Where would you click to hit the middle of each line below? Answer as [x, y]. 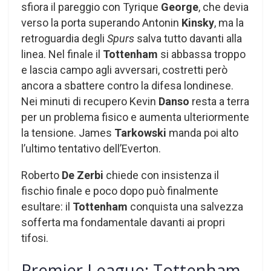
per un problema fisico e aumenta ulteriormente [135, 117]
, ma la [229, 22]
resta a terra [219, 101]
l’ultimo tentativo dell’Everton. [91, 148]
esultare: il [47, 206]
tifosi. [35, 238]
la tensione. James [68, 132]
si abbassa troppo [202, 54]
